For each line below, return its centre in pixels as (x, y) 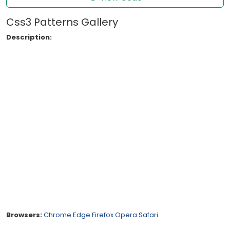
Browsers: (24, 215)
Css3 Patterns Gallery (62, 22)
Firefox (103, 215)
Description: (29, 37)
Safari (148, 215)
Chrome (57, 215)
